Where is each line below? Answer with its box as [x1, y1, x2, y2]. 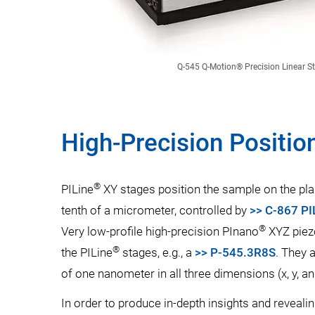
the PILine [61, 245, 112, 259]
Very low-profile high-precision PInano [61, 224, 259, 238]
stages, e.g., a [120, 245, 195, 259]
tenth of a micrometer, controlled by [61, 203, 250, 217]
